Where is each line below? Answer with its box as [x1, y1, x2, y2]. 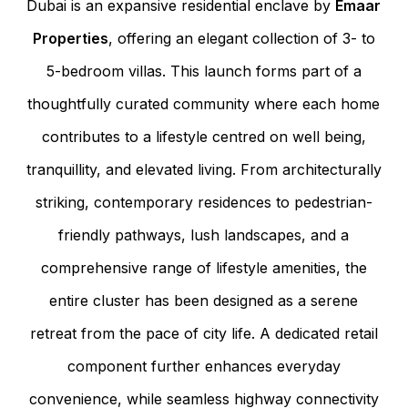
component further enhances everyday [66, 356, 341, 375]
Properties [32, 28, 108, 47]
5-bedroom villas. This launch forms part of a [46, 61, 362, 80]
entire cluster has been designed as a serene [49, 291, 359, 310]
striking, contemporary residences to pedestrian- [35, 192, 372, 211]
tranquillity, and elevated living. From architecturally [25, 159, 382, 178]
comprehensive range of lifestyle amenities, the [40, 258, 367, 277]
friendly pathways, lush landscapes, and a [58, 225, 350, 244]
